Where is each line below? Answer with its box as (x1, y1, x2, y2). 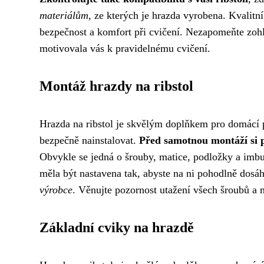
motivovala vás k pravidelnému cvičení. (39, 42, 210, 55)
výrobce (39, 184, 72, 196)
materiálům (39, 9, 88, 22)
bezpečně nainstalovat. (39, 134, 139, 147)
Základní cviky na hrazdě (39, 220, 194, 236)
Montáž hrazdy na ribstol (39, 78, 193, 94)
